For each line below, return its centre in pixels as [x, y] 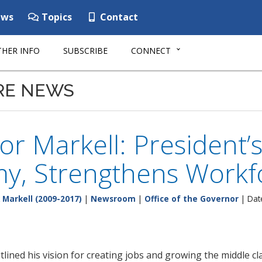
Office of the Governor [192, 199]
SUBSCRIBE [85, 51]
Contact [118, 17]
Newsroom [113, 199]
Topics [56, 17]
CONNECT [151, 51]
